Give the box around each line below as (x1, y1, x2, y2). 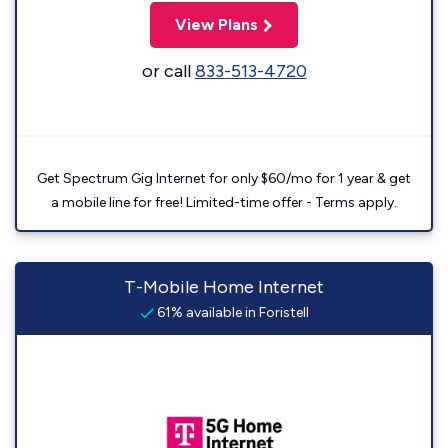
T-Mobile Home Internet (124, 276, 324, 298)
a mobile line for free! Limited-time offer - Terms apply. (51, 194, 397, 211)
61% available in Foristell (153, 304, 309, 321)
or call (141, 60, 195, 82)
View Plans (175, 15, 258, 34)
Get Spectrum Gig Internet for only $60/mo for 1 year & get (37, 170, 411, 187)
